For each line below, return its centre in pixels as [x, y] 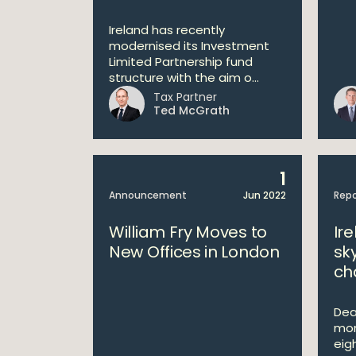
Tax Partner [185, 97]
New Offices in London [194, 252]
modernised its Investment [189, 46]
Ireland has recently [167, 30]
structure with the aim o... [184, 77]
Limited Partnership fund [181, 62]
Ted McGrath [192, 110]
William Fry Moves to [188, 232]
